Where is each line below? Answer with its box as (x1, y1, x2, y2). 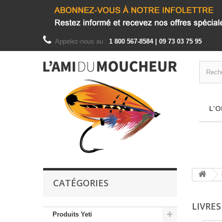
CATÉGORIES (53, 176, 109, 189)
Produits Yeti (53, 210, 92, 218)
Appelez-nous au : (55, 38, 109, 45)
